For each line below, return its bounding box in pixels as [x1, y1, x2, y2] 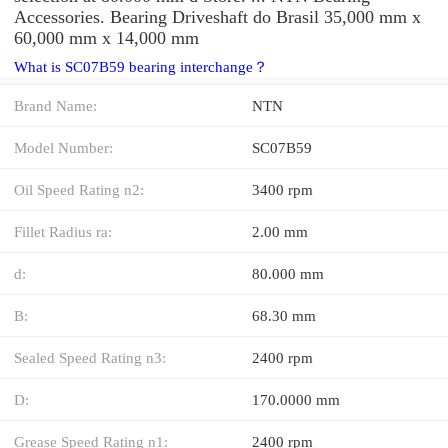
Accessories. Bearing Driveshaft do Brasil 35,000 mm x [14, 6, 421, 27]
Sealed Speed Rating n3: [14, 348, 166, 366]
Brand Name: [14, 96, 97, 114]
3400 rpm [252, 180, 313, 198]
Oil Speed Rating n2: [14, 180, 144, 198]
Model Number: [14, 138, 113, 156]
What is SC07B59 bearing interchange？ [14, 58, 268, 75]
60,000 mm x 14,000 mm [14, 27, 199, 48]
